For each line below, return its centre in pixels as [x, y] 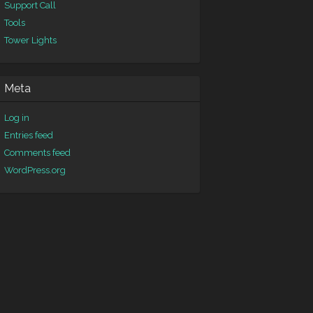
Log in [17, 118]
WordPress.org [35, 170]
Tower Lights [30, 40]
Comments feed [37, 153]
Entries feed [29, 135]
